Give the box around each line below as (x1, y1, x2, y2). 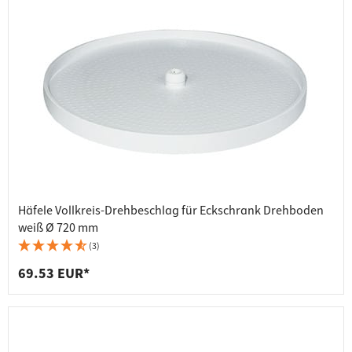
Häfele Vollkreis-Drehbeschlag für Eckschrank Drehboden (18, 202, 324, 220)
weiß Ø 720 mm (18, 219, 98, 237)
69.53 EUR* (18, 264, 90, 284)
